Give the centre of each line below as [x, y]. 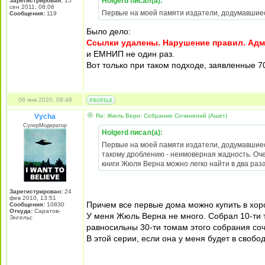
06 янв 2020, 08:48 [45, 100]
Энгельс [21, 217]
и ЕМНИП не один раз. [130, 54]
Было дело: [109, 31]
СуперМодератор [45, 125]
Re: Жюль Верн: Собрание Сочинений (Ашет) [161, 116]
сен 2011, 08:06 [32, 7]
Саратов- [46, 211]
